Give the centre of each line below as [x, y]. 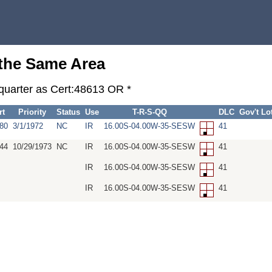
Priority [32, 112]
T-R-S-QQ [149, 112]
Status [68, 112]
